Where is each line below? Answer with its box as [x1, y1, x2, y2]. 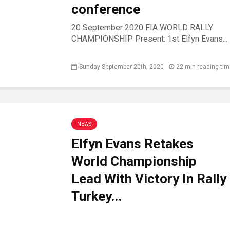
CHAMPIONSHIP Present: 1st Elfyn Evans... [71, 34, 227, 44]
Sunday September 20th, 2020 [79, 63, 164, 70]
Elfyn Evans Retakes [71, 136, 194, 151]
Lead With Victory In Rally [71, 171, 226, 186]
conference [71, 2, 140, 17]
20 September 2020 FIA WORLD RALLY [71, 23, 213, 32]
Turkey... [71, 188, 122, 204]
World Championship [71, 154, 197, 169]
